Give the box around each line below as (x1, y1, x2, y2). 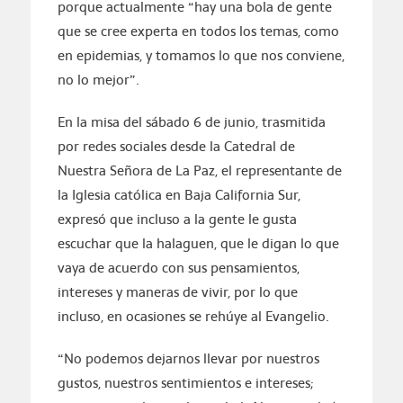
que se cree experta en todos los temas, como (57, 21, 339, 42)
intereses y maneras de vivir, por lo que (57, 282, 298, 303)
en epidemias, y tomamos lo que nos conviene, (57, 45, 345, 67)
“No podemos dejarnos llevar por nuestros (57, 348, 319, 370)
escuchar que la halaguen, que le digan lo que (57, 233, 339, 255)
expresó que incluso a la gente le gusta (57, 209, 297, 230)
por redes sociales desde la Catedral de (57, 136, 295, 157)
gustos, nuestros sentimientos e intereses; (57, 372, 313, 394)
